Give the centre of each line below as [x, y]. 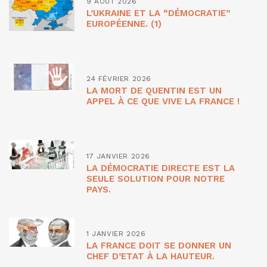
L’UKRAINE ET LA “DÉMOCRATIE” [159, 13]
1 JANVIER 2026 [116, 233]
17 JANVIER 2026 [118, 156]
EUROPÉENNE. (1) [124, 24]
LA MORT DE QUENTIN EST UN [154, 90]
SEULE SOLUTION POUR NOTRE [156, 178]
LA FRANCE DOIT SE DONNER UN [159, 245]
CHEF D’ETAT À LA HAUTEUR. [150, 256]
